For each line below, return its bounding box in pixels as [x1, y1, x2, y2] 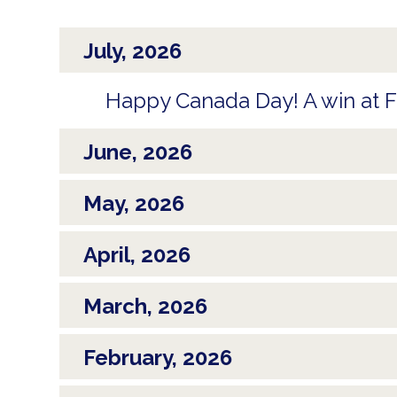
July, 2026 [83, 37, 182, 64]
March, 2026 [83, 292, 207, 319]
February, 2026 [83, 344, 232, 370]
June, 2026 [83, 138, 192, 165]
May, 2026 [83, 190, 184, 216]
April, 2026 [83, 241, 191, 268]
